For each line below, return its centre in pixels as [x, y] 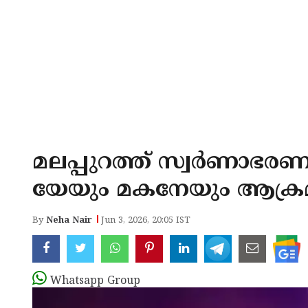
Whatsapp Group [95, 281]
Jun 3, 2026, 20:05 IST [146, 221]
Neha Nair [69, 221]
